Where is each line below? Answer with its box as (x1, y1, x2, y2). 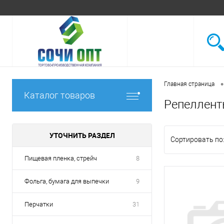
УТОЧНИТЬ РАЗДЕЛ (49, 130, 115, 140)
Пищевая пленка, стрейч (24, 154, 97, 162)
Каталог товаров (24, 90, 95, 100)
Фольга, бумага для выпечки (24, 177, 109, 185)
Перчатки (24, 200, 53, 208)
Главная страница (164, 80, 214, 88)
